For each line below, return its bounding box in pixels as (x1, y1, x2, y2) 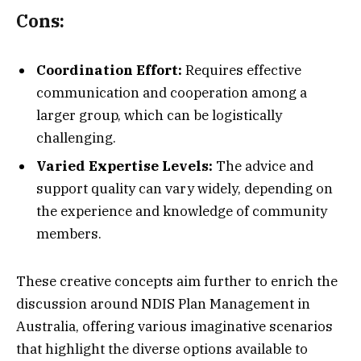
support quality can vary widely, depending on (36, 180, 333, 198)
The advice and (216, 157, 313, 176)
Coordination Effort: (36, 60, 182, 79)
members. (36, 225, 102, 243)
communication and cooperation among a (36, 83, 307, 102)
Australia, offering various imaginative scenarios (16, 317, 333, 335)
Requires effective (182, 60, 301, 79)
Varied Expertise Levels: (36, 157, 216, 176)
